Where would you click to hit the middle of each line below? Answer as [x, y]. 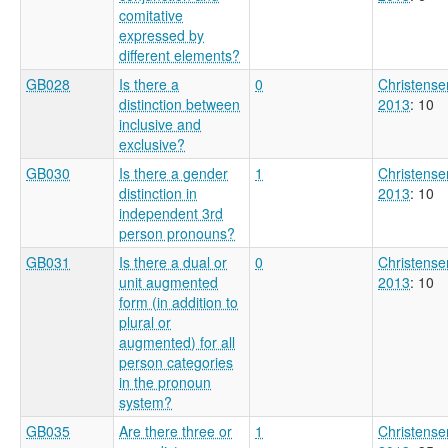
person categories [176, 361]
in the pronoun [165, 381]
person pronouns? [177, 232]
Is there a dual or [173, 261]
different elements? [179, 54]
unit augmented [168, 281]
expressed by [161, 34]
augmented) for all [177, 341]
